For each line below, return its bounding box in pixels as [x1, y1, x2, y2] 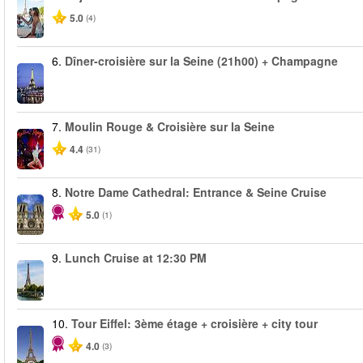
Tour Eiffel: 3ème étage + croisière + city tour [71, 315, 318, 331]
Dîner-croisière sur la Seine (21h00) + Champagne [65, 53, 338, 69]
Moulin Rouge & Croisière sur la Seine [65, 118, 275, 135]
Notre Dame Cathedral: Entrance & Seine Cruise [65, 184, 327, 200]
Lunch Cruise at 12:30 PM [65, 250, 207, 266]
